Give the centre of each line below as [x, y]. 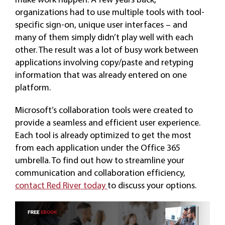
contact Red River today [61, 185]
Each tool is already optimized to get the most [103, 135]
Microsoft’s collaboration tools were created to [104, 109]
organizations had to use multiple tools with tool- [109, 12]
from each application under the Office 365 [97, 147]
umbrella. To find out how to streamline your [99, 160]
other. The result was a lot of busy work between [106, 49]
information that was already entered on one [101, 74]
